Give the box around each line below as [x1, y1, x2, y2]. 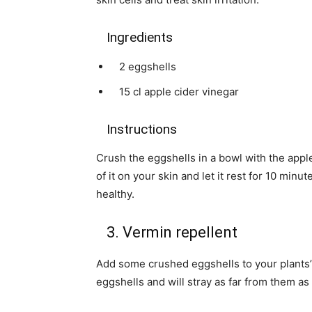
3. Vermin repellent [96, 224, 237, 241]
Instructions [96, 121, 177, 137]
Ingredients [96, 29, 173, 45]
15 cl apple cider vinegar [111, 85, 239, 98]
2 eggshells [111, 60, 176, 73]
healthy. [96, 187, 134, 201]
